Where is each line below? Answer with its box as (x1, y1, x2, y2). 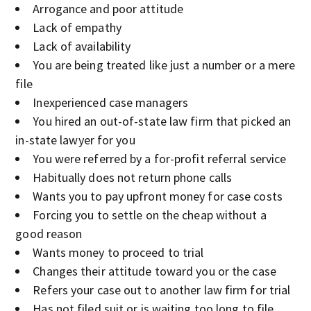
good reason (15, 226, 83, 242)
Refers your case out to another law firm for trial (33, 282, 291, 298)
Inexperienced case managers (33, 94, 189, 110)
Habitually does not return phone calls (33, 169, 233, 185)
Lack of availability (33, 38, 131, 54)
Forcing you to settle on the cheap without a (33, 207, 267, 223)
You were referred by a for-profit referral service (33, 151, 287, 167)
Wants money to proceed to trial (33, 244, 204, 260)
